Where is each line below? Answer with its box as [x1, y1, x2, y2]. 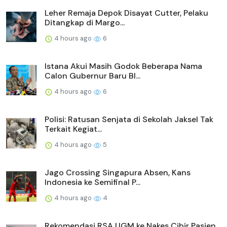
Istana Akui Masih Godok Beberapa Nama [45, 61, 202, 72]
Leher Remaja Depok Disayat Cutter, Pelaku [45, 8, 208, 19]
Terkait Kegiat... [45, 124, 102, 135]
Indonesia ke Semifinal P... [45, 177, 140, 188]
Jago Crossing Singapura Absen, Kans [45, 167, 191, 178]
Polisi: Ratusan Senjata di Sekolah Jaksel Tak [45, 114, 213, 125]
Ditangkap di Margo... [45, 17, 125, 28]
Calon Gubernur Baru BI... [45, 70, 140, 82]
